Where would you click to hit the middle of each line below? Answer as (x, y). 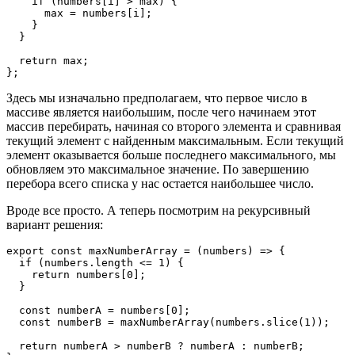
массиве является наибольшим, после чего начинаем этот (161, 112)
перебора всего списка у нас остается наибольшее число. (160, 183)
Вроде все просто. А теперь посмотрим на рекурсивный (158, 210)
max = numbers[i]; (98, 13)
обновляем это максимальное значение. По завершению (158, 169)
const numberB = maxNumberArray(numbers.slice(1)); (174, 322)
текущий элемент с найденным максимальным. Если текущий (175, 140)
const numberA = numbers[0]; (105, 310)
